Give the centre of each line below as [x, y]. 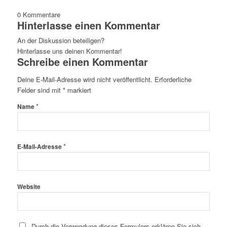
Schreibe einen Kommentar [82, 62]
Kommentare [41, 15]
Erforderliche [173, 80]
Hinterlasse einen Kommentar [88, 25]
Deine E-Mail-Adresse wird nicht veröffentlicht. [85, 80]
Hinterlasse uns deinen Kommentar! [69, 51]
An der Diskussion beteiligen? [61, 41]
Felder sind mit [40, 90]
